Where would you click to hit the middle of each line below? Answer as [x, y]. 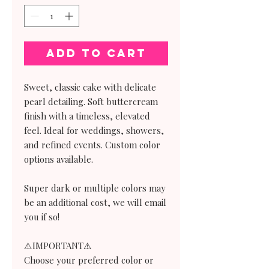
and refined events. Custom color [92, 144]
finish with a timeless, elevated [87, 116]
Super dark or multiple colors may [95, 188]
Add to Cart [96, 53]
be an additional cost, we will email [95, 202]
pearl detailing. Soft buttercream [91, 101]
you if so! [43, 216]
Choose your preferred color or [89, 260]
